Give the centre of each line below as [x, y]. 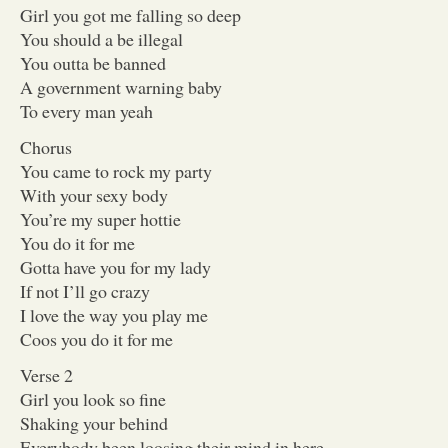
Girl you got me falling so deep [130, 14]
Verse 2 [46, 374]
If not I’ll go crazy [85, 290]
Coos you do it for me [96, 338]
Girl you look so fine [93, 398]
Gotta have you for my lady [115, 266]
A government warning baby [121, 86]
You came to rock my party [116, 170]
